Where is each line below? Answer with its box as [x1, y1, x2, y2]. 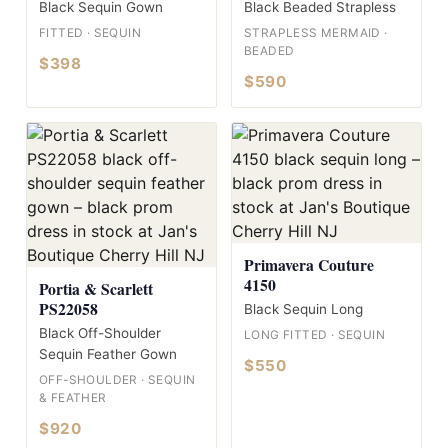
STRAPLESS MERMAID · [244, 25, 388, 40]
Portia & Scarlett [39, 276, 153, 300]
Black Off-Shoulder [39, 324, 161, 341]
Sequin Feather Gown [39, 345, 177, 362]
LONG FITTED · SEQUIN [244, 327, 385, 342]
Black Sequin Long [244, 300, 363, 317]
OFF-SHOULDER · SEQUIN [39, 372, 196, 387]
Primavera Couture [244, 252, 374, 276]
